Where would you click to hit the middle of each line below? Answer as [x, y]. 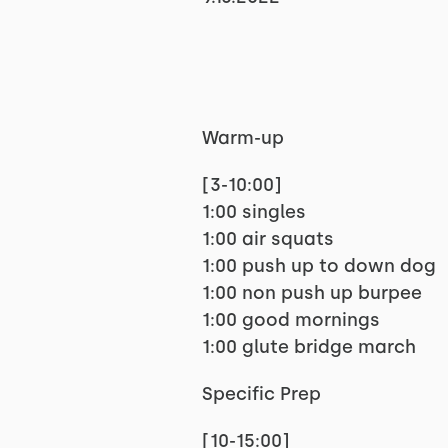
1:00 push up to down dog [318, 266]
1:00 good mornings [290, 320]
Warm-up [242, 138]
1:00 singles [253, 212]
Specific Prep [261, 394]
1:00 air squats [267, 239]
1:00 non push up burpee [311, 293]
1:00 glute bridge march [308, 347]
